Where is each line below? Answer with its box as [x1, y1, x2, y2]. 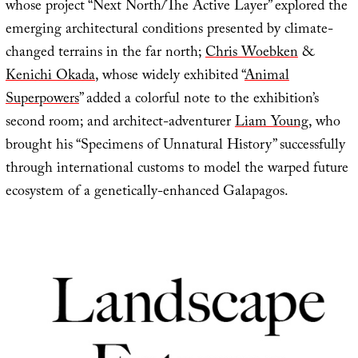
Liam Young [234, 110, 308, 136]
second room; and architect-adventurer [5, 110, 235, 136]
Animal [244, 64, 289, 89]
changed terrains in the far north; [5, 41, 205, 66]
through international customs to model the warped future [5, 157, 348, 182]
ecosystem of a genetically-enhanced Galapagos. [5, 180, 288, 205]
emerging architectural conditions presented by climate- [5, 18, 333, 43]
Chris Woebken [205, 41, 298, 66]
